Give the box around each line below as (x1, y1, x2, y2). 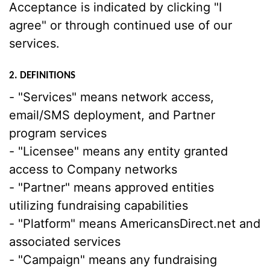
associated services (9, 234, 121, 249)
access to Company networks (9, 162, 177, 177)
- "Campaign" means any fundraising (9, 253, 217, 267)
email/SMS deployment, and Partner (9, 108, 215, 122)
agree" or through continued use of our (9, 18, 232, 33)
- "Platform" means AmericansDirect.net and (9, 216, 260, 231)
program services (9, 126, 107, 140)
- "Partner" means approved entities (9, 180, 214, 195)
